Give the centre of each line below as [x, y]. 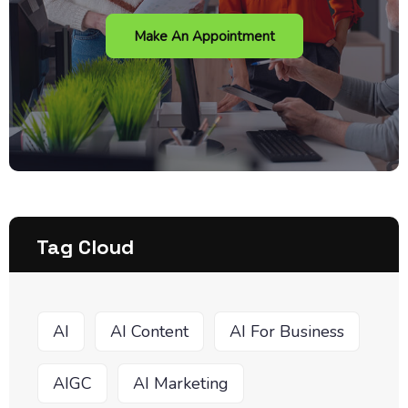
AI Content [149, 331]
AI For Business [287, 331]
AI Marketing [181, 383]
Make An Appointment [204, 37]
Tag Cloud [85, 246]
